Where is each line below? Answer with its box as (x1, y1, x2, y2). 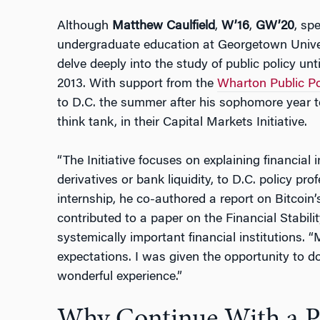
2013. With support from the (56, 78, 217, 91)
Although (56, 20, 112, 34)
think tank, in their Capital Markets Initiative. (56, 116, 307, 130)
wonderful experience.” (56, 271, 182, 284)
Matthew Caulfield (111, 20, 215, 34)
